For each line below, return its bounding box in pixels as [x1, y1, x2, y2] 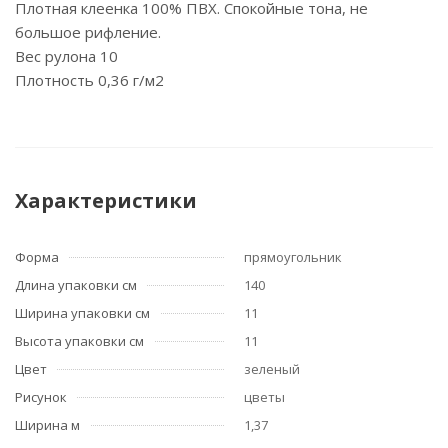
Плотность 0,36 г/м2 [15, 70, 164, 90]
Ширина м [15, 416, 80, 434]
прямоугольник [244, 248, 342, 266]
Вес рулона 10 [15, 46, 118, 66]
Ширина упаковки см [15, 304, 150, 322]
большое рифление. [15, 22, 161, 42]
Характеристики [15, 187, 197, 214]
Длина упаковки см [15, 276, 137, 294]
